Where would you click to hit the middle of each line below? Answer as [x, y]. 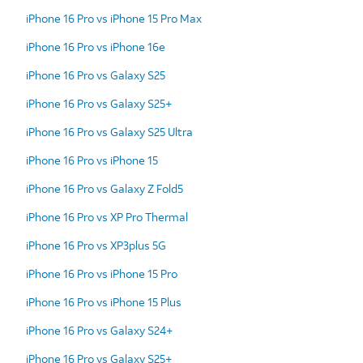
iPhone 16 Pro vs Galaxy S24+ [99, 330]
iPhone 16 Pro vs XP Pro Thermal [107, 216]
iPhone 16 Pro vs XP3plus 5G [96, 245]
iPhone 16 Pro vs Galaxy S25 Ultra [109, 131]
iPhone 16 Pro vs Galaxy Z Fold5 [105, 188]
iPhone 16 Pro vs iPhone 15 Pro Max [114, 18]
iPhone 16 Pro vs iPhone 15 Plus [104, 301]
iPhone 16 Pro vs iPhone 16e [96, 46]
